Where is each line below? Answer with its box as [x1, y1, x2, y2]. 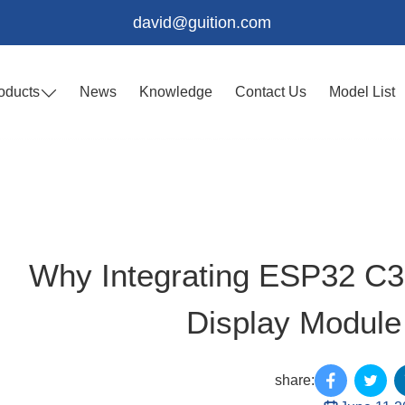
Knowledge [139, 84, 212, 99]
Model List [328, 84, 395, 99]
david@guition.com [133, 14, 272, 32]
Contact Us [234, 84, 306, 99]
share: [275, 372, 316, 388]
